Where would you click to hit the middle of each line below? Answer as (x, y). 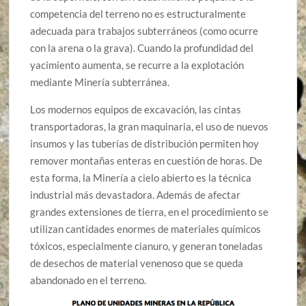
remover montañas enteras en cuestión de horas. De (147, 160)
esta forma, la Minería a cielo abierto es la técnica (141, 177)
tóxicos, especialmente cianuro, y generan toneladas (147, 246)
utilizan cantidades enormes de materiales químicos (146, 228)
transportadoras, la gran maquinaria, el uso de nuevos (150, 126)
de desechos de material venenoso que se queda (137, 263)
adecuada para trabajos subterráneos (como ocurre (144, 30)
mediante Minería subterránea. (100, 82)
